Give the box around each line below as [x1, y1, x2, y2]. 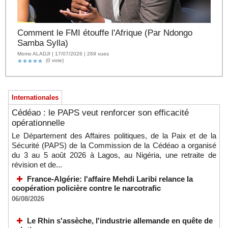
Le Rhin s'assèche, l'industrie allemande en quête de [27, 216, 213, 225]
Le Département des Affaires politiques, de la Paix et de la [12, 131, 216, 140]
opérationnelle [12, 118, 65, 128]
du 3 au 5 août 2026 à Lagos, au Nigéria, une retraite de [12, 151, 216, 160]
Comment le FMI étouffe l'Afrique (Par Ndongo [17, 28, 192, 38]
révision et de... [12, 160, 62, 169]
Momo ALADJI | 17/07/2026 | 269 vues [17, 50, 109, 56]
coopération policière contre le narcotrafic [12, 184, 161, 192]
